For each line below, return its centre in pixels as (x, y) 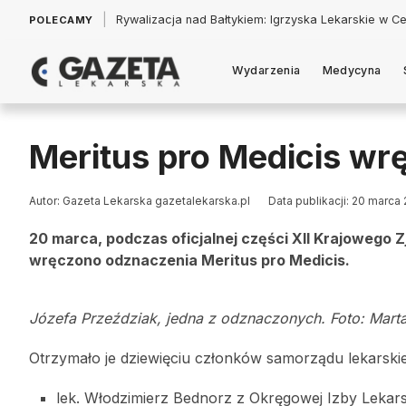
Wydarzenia (266, 70)
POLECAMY (61, 20)
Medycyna (352, 70)
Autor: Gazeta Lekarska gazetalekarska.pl (140, 201)
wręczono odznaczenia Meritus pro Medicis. (189, 260)
